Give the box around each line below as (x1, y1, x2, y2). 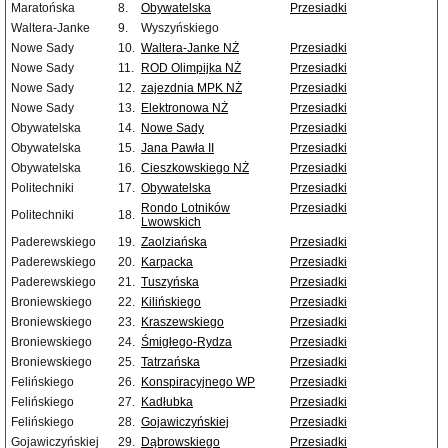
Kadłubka (141, 395, 193, 410)
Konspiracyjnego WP (141, 375, 255, 390)
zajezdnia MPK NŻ (141, 81, 242, 96)
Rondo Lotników (141, 201, 230, 216)
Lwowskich (141, 215, 201, 230)
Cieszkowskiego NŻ (141, 161, 249, 176)
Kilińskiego (141, 295, 201, 310)
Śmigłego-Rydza (141, 335, 232, 350)
